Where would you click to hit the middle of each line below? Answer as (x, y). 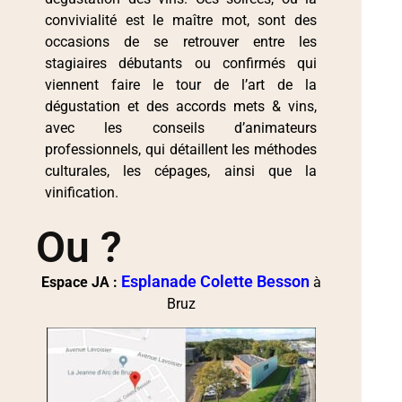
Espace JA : (81, 282)
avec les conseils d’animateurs (181, 128)
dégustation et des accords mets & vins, (181, 107)
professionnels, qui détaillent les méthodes (181, 150)
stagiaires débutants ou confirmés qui (181, 64)
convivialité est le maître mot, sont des (181, 21)
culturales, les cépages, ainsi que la (181, 171)
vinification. (82, 193)
